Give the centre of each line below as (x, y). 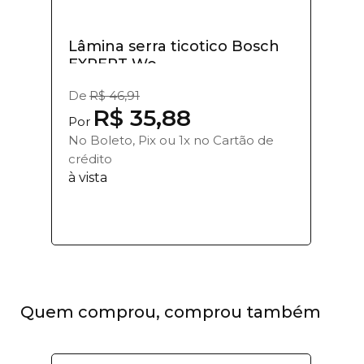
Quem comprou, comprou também (171, 312)
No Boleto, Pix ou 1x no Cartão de (171, 140)
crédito (90, 158)
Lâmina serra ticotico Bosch (174, 46)
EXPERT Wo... (117, 64)
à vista (88, 177)
